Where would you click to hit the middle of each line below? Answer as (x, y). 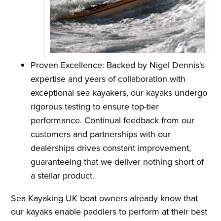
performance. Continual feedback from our (113, 120)
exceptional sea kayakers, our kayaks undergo (119, 92)
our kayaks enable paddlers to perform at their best (109, 211)
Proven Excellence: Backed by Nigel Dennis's (118, 65)
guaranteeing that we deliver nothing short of (117, 161)
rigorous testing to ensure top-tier (95, 106)
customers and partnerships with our (101, 134)
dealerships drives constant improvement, (111, 147)
